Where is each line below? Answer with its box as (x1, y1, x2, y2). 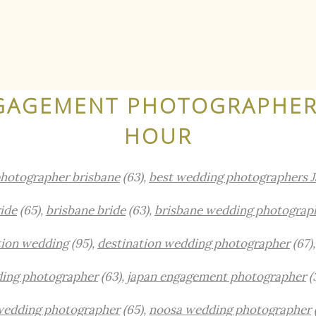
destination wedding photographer (97, 236, 290, 251)
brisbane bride (46, 202, 126, 218)
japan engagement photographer (127, 269, 306, 284)
